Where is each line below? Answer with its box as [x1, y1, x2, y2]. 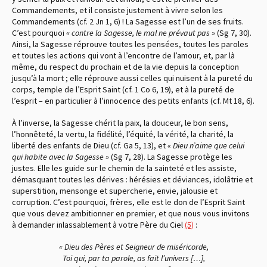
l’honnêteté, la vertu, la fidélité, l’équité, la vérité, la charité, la [12, 128, 234, 139]
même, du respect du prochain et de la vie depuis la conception [12, 61, 239, 72]
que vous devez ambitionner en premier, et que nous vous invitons [12, 207, 250, 219]
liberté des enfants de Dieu [12, 139, 111, 151]
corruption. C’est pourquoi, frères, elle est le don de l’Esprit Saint [12, 196, 245, 207]
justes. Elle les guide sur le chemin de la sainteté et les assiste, [12, 162, 237, 173]
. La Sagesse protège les [144, 151, 232, 162]
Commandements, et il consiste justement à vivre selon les [12, 4, 223, 15]
